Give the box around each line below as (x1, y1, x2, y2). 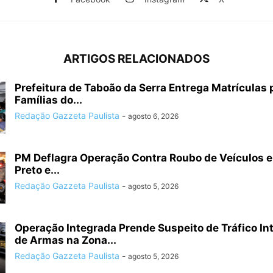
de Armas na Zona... (15, 233, 116, 246)
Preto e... (15, 163, 60, 176)
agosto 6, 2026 (128, 111, 179, 121)
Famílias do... (15, 93, 82, 106)
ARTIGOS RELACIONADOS (63, 51, 210, 66)
